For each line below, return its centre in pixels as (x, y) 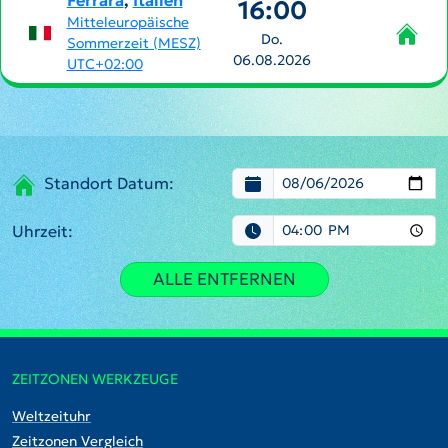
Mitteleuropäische (127, 22)
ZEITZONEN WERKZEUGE (95, 379)
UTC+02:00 (104, 64)
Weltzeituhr (51, 416)
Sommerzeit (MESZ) (133, 43)
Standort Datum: (109, 183)
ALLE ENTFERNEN (224, 279)
